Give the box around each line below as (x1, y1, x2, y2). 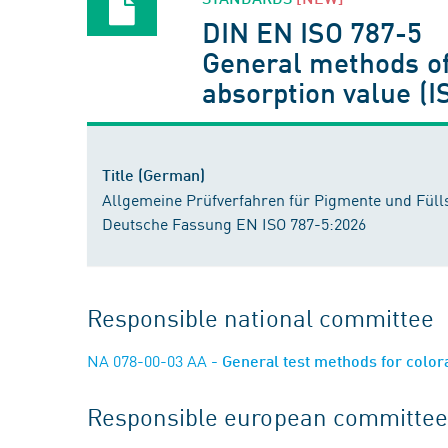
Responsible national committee (87, 300, 434, 334)
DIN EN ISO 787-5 (202, 14, 423, 49)
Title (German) (102, 165, 205, 184)
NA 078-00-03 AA (87, 349, 207, 371)
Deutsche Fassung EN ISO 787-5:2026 (102, 212, 366, 234)
